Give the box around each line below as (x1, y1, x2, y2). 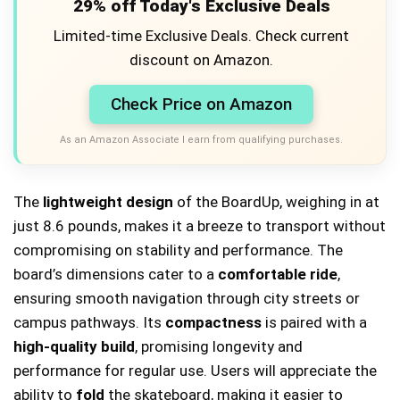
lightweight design (43, 192, 173, 211)
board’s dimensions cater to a (13, 264, 218, 283)
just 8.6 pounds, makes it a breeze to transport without (13, 216, 386, 235)
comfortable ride (218, 264, 337, 283)
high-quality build (13, 337, 135, 355)
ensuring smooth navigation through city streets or (13, 288, 360, 307)
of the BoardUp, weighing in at (173, 192, 379, 211)
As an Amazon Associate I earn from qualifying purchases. (60, 133, 343, 146)
